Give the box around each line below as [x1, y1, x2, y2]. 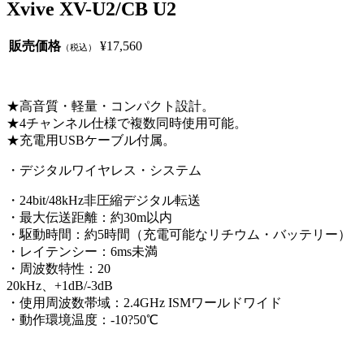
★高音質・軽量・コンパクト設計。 [6, 99, 214, 114]
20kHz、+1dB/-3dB [6, 279, 113, 293]
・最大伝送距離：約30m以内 [6, 210, 172, 225]
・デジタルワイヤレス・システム [6, 163, 201, 178]
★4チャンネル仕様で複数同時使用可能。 [6, 116, 247, 131]
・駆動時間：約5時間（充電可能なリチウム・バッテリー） [6, 227, 351, 242]
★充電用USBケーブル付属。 [6, 133, 175, 148]
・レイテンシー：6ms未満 [6, 245, 158, 259]
